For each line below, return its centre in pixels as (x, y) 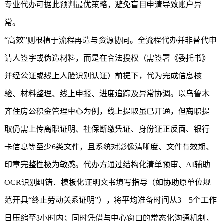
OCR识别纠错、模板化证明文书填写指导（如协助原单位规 (107, 182)
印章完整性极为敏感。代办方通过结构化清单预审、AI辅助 (107, 165)
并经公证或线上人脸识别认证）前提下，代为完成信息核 (103, 76)
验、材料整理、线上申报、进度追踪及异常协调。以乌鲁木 (107, 93)
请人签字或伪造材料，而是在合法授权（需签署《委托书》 (107, 58)
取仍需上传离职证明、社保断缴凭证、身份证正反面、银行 (107, 129)
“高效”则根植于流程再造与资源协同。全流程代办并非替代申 (110, 40)
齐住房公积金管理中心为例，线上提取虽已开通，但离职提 (107, 111)
